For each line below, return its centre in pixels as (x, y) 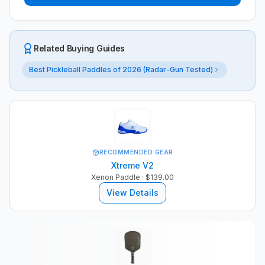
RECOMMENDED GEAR (136, 152)
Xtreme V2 (132, 165)
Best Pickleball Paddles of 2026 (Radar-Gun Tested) (121, 69)
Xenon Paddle (116, 177)
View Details (132, 192)
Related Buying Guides (80, 48)
